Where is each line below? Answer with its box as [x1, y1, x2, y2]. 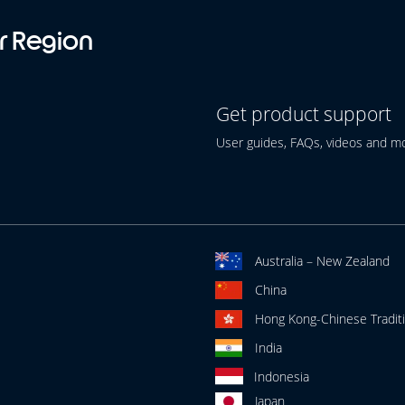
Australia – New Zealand [254, 252, 390, 269]
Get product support [216, 101, 391, 127]
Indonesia [253, 368, 309, 385]
